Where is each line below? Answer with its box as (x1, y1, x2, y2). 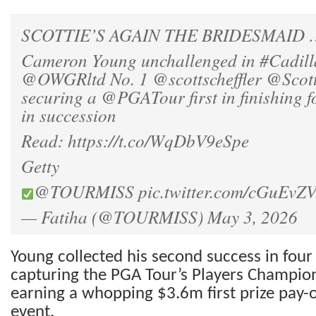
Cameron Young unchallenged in (21, 48, 260, 73)
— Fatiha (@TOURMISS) (21, 205, 207, 229)
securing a (21, 85, 101, 109)
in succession (21, 103, 116, 128)
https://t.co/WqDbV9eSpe (68, 128, 249, 153)
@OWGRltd (21, 66, 106, 91)
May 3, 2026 (207, 205, 298, 229)
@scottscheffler (152, 66, 262, 91)
